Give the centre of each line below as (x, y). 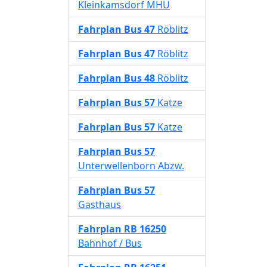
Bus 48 (139, 78)
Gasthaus (100, 204)
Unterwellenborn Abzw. (131, 166)
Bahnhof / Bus (110, 243)
